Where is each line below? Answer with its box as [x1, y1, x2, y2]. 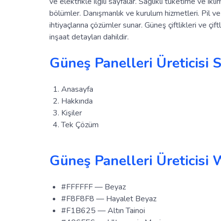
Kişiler [61, 107, 82, 118]
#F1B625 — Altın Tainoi [61, 205, 145, 216]
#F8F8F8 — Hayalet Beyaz [61, 193, 156, 204]
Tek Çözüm [61, 119, 99, 130]
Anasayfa [61, 83, 93, 95]
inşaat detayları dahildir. [49, 31, 129, 42]
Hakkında [61, 95, 93, 107]
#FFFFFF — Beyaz [61, 181, 126, 192]
